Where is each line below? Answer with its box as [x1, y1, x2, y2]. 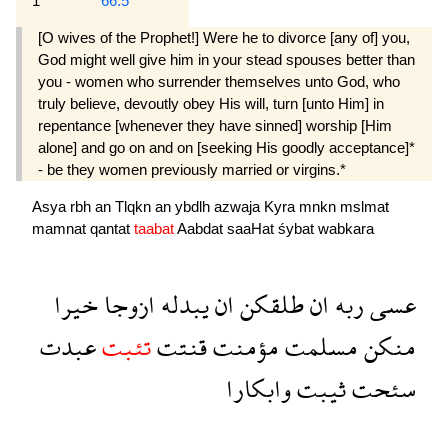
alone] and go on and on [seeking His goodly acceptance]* [38, 139, 415, 157]
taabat [134, 220, 177, 238]
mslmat [340, 198, 389, 216]
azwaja [214, 198, 264, 216]
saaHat [227, 220, 278, 238]
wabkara [318, 220, 374, 238]
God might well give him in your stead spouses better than [38, 51, 415, 69]
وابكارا [226, 360, 291, 418]
